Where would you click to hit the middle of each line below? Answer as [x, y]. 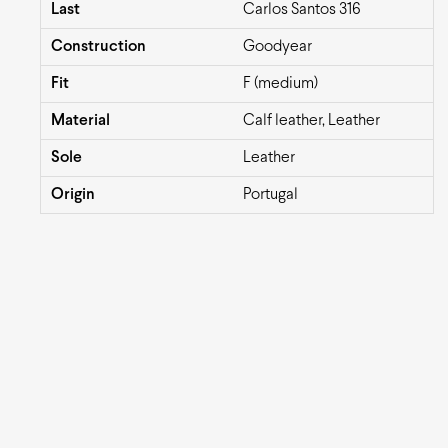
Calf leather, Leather [311, 121]
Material [80, 121]
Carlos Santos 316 [302, 10]
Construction [98, 47]
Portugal [270, 195]
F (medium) [280, 84]
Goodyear [277, 47]
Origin [73, 195]
